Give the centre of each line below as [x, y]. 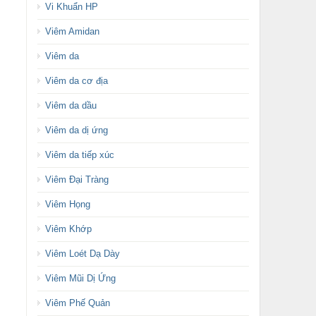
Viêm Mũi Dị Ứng [80, 278]
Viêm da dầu [71, 105]
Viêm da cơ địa [76, 81]
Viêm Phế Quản [77, 303]
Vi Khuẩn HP [71, 7]
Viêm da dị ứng [76, 130]
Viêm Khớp [68, 229]
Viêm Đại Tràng [77, 180]
